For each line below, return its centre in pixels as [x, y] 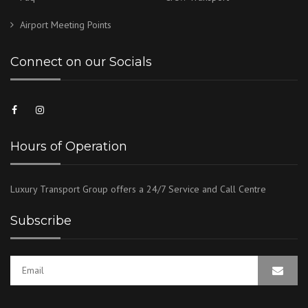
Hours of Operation [69, 146]
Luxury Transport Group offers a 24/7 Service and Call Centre [138, 189]
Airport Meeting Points [66, 24]
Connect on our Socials [81, 62]
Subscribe [41, 220]
